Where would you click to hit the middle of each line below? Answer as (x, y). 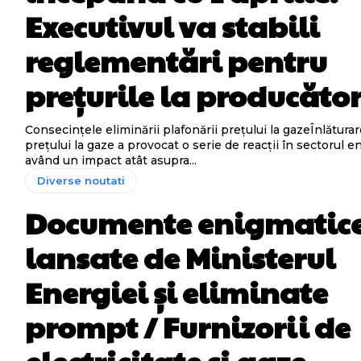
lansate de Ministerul (180, 257)
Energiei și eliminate (177, 292)
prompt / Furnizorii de (188, 326)
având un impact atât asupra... (111, 160)
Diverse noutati (81, 180)
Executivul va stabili (172, 26)
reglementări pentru (176, 60)
